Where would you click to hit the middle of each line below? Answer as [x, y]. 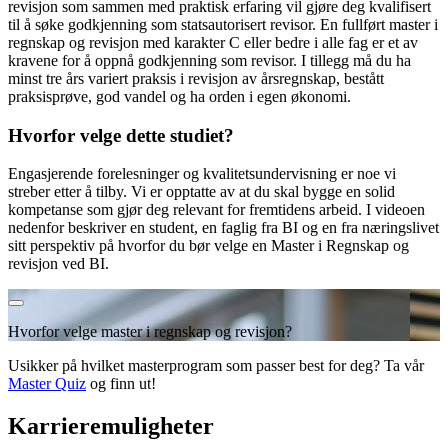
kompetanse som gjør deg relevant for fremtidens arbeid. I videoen [216, 210]
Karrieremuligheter [111, 426]
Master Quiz [47, 384]
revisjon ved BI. [58, 264]
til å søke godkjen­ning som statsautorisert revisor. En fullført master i [223, 24]
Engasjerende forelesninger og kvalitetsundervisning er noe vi [202, 174]
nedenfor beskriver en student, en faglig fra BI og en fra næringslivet [223, 228]
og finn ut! [123, 384]
